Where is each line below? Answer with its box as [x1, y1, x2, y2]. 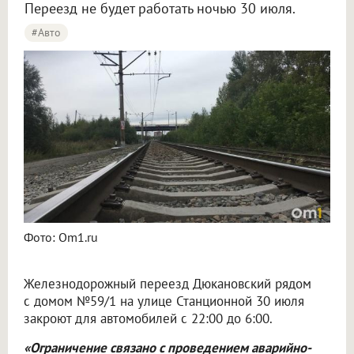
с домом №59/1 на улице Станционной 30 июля [24, 292, 304, 311]
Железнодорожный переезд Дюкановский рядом [24, 275, 311, 293]
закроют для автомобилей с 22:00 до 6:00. [24, 310, 273, 328]
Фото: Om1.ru [24, 229, 98, 246]
